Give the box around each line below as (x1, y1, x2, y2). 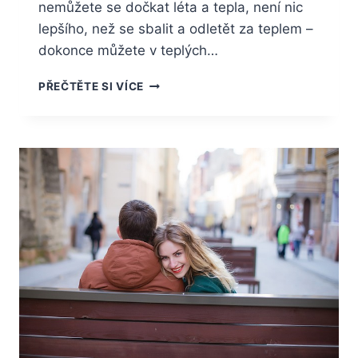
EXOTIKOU (142, 109, 205, 123)
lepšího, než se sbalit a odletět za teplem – (38, 21, 313, 38)
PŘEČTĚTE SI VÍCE (38, 80, 144, 93)
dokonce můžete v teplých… (38, 42, 218, 59)
